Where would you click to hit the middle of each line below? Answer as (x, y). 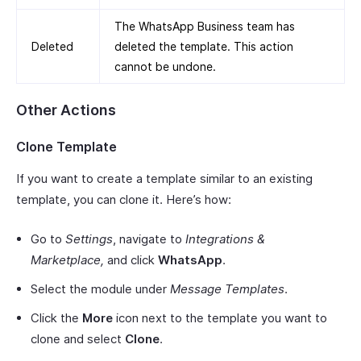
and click (131, 259)
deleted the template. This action (204, 46)
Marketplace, (67, 259)
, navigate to (149, 239)
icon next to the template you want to (220, 317)
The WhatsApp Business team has (205, 26)
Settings (89, 239)
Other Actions (66, 110)
